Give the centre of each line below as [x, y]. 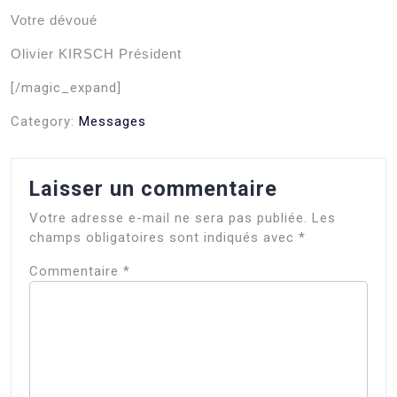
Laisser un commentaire [153, 188]
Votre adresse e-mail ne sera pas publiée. [168, 218]
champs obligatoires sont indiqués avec [164, 237]
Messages [113, 121]
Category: [45, 121]
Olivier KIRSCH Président [96, 53]
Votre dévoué [54, 19]
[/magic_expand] [66, 87]
